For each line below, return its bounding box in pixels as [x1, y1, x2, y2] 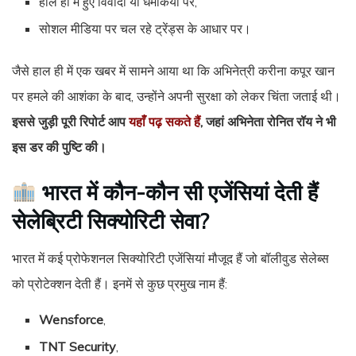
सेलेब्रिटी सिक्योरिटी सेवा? [12, 207, 209, 234]
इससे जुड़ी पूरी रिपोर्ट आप [12, 113, 126, 130]
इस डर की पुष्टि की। [12, 138, 106, 155]
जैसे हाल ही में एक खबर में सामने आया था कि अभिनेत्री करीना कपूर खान [12, 62, 335, 79]
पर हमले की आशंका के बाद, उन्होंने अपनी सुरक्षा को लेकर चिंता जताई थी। [12, 87, 341, 104]
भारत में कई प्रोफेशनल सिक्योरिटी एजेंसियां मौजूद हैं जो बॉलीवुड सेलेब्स [12, 250, 329, 267]
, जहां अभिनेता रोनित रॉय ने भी [200, 113, 336, 130]
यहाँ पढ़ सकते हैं [129, 113, 200, 130]
